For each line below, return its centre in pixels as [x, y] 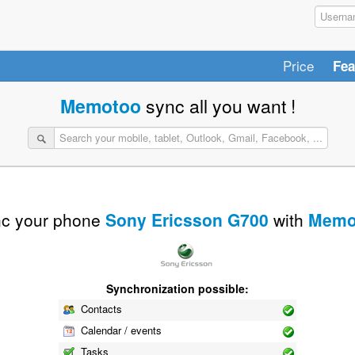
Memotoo [100, 106]
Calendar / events [120, 330]
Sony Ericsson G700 [187, 219]
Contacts [100, 308]
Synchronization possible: [177, 288]
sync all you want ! [220, 106]
